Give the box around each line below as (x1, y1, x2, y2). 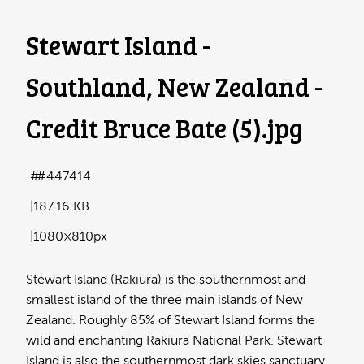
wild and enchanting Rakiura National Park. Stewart (26, 332, 322, 348)
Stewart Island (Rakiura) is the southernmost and (26, 271, 305, 287)
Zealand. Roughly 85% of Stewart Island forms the (26, 312, 315, 327)
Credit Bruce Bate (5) (26, 110, 262, 146)
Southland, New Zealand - (26, 69, 323, 105)
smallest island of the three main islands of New (26, 292, 303, 307)
